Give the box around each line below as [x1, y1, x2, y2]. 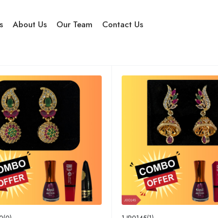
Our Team [56, 18, 92, 30]
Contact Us [102, 18, 143, 30]
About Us [13, 18, 47, 30]
